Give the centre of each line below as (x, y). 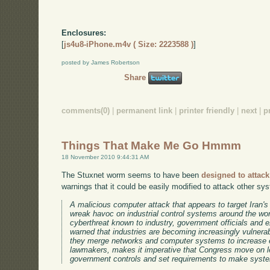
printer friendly (207, 110)
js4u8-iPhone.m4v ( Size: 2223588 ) (129, 44)
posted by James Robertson (101, 62)
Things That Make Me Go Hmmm (152, 145)
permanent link (145, 110)
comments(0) (86, 110)
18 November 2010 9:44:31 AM (105, 157)
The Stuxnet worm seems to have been (132, 175)
